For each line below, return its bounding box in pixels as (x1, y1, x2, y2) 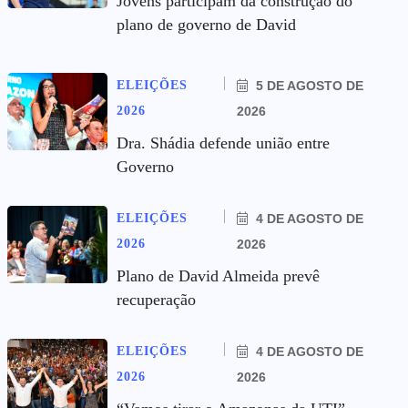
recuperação (117, 291, 196, 309)
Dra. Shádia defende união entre (117, 134, 330, 152)
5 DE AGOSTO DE (252, 78, 364, 93)
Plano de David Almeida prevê (117, 267, 320, 285)
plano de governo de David (117, 15, 296, 34)
